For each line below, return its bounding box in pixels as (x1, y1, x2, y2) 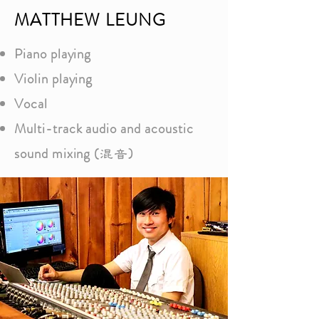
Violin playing (14, 69, 93, 88)
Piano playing (14, 44, 92, 63)
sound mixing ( (14, 144, 100, 163)
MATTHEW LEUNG (14, 8, 167, 32)
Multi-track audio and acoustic (14, 119, 194, 138)
